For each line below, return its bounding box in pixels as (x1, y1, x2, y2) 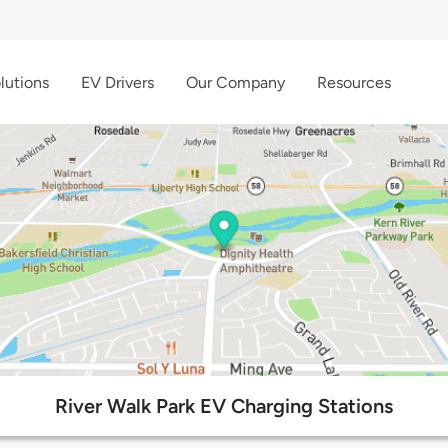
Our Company (186, 72, 285, 92)
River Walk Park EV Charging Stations (55, 394, 393, 419)
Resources (317, 72, 391, 92)
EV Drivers (81, 72, 154, 92)
